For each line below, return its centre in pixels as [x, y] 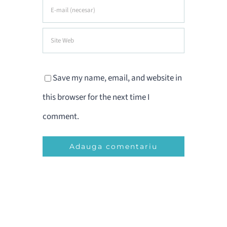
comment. [61, 117]
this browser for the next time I [96, 98]
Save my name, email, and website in [117, 78]
